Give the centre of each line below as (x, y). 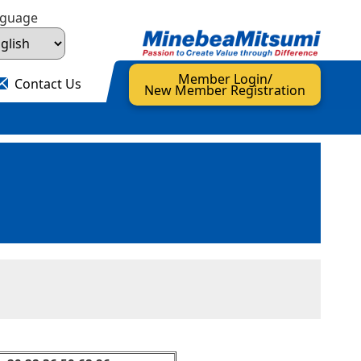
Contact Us (48, 84)
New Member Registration (225, 90)
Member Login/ (225, 79)
